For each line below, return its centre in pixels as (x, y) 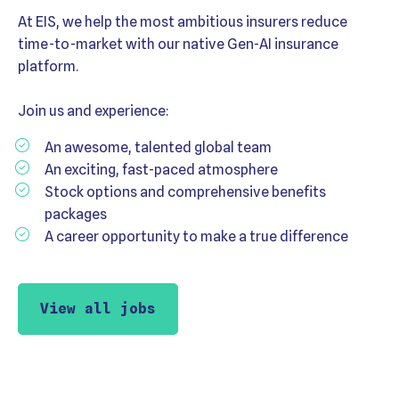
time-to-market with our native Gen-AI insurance (178, 45)
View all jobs (98, 309)
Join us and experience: (95, 111)
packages (76, 215)
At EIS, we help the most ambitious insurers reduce (183, 22)
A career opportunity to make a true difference (196, 237)
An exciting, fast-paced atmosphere (161, 170)
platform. (48, 67)
